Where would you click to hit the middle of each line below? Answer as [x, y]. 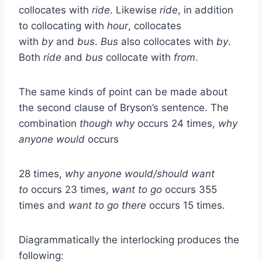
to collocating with [63, 25]
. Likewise [135, 10]
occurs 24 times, [178, 123]
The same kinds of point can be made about [123, 92]
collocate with [140, 57]
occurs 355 [191, 189]
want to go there [109, 205]
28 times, [42, 173]
